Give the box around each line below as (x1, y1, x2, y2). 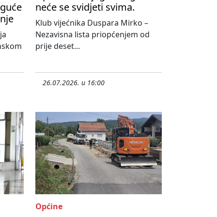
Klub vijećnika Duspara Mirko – (35, 17, 148, 29)
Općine (35, 201, 62, 212)
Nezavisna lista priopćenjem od (35, 29, 150, 40)
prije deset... (35, 41, 80, 52)
